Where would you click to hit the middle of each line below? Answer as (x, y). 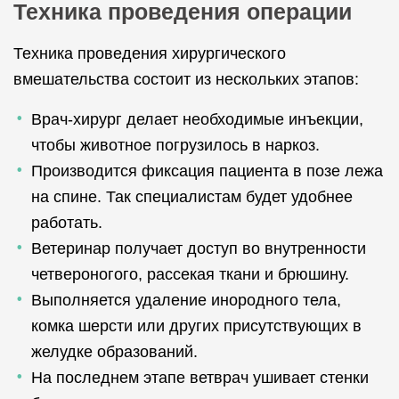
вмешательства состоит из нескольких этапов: (186, 79)
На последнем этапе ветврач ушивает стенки (200, 378)
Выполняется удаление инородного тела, (186, 300)
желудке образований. (114, 352)
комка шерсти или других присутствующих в (196, 326)
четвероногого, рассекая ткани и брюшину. (190, 274)
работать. (67, 223)
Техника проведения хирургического (150, 53)
